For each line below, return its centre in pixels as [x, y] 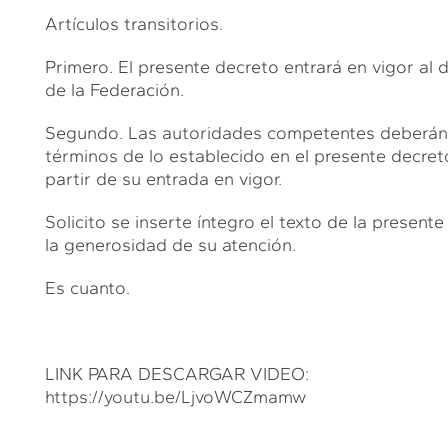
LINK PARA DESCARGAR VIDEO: [176, 373]
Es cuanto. [87, 287]
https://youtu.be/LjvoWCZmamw [175, 396]
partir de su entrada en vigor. [163, 178]
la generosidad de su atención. [170, 244]
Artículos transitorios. [133, 23]
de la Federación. [114, 89]
